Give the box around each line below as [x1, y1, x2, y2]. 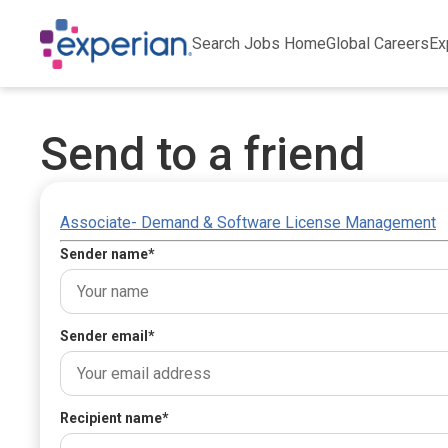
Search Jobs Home [192, 34, 327, 53]
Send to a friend [40, 127, 365, 181]
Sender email [60, 328, 148, 344]
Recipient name [60, 410, 162, 426]
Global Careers [326, 34, 430, 53]
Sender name [60, 246, 148, 262]
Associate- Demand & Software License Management [60, 213, 436, 232]
